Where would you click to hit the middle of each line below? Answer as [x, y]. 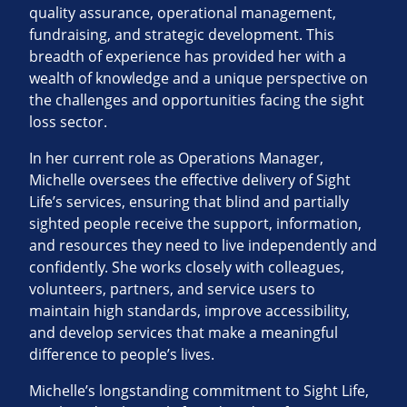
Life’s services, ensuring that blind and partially [189, 202]
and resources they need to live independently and [203, 246]
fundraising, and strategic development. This [182, 35]
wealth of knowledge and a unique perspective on [199, 79]
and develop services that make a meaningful [184, 333]
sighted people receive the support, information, [195, 224]
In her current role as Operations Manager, [176, 159]
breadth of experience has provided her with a [188, 57]
